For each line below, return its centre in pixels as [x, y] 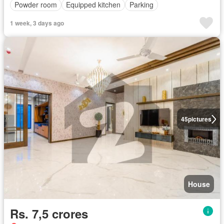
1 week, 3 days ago [37, 23]
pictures [199, 119]
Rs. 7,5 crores [49, 214]
